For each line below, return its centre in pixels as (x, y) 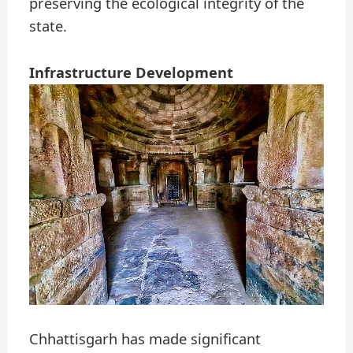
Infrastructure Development (132, 72)
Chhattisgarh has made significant (145, 338)
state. (48, 26)
